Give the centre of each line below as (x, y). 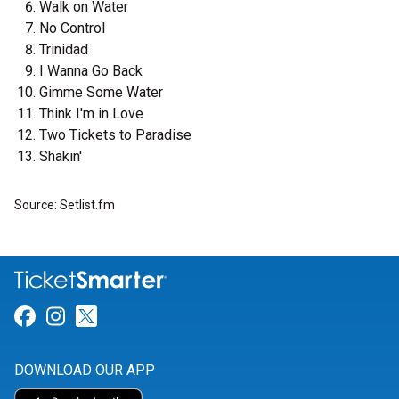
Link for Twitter (169, 317)
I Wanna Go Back (91, 71)
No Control (72, 28)
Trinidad (64, 50)
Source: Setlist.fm (65, 205)
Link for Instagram (153, 317)
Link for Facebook (121, 317)
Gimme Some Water (101, 93)
